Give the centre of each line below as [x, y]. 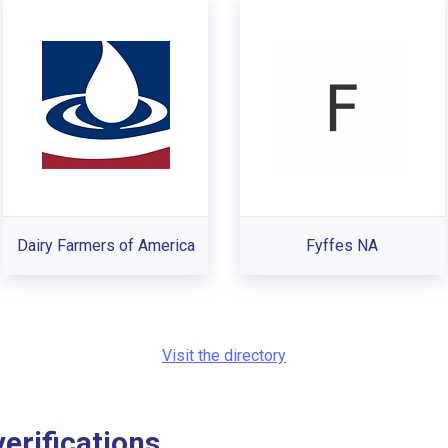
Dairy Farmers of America [105, 245]
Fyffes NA [342, 245]
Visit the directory [224, 355]
